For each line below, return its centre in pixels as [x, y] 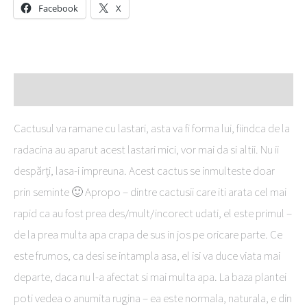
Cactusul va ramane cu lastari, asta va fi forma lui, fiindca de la [152, 128]
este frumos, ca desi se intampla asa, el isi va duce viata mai [147, 256]
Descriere [37, 89]
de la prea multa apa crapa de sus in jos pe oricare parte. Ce [148, 235]
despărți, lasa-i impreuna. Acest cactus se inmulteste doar [144, 171]
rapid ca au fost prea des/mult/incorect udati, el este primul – [153, 213]
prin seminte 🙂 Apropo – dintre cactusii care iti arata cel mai [150, 192]
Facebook [58, 9]
